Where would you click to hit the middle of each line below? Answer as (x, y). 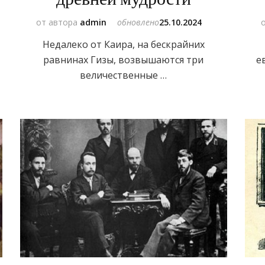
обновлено (138, 22)
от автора (58, 22)
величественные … (124, 75)
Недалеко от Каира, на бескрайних (123, 44)
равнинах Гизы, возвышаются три (124, 59)
